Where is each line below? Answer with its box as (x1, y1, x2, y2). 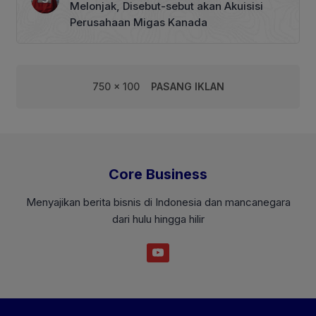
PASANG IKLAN (150, 80, 224, 92)
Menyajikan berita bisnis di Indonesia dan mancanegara (25, 195, 291, 209)
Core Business (109, 165, 207, 183)
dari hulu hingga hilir (111, 212, 205, 226)
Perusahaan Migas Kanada (70, 15, 207, 29)
